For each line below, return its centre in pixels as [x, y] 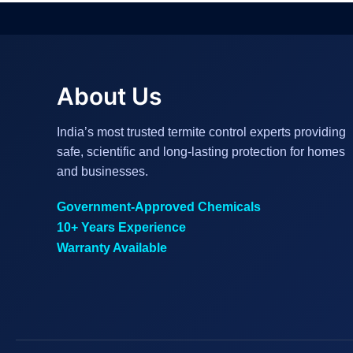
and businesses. [102, 171]
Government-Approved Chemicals [159, 207]
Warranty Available [112, 248]
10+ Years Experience [121, 227]
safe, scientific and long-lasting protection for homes [201, 152]
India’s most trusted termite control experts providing [201, 132]
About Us [109, 96]
